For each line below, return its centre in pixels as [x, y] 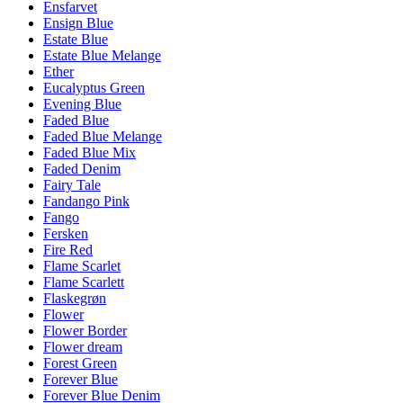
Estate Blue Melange [102, 55]
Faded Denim [82, 168]
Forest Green [80, 363]
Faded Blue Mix [90, 152]
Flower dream [83, 346]
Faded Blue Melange [103, 136]
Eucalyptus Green [94, 87]
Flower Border [85, 330]
